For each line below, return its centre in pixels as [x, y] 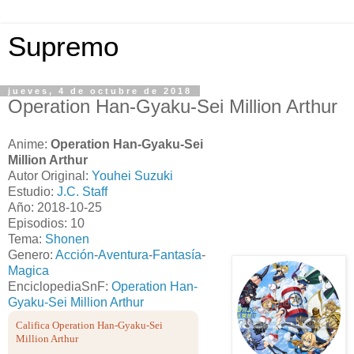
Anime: [29, 144]
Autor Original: [50, 175]
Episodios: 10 [46, 223]
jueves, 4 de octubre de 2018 [100, 91]
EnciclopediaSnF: [60, 286]
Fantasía [177, 254]
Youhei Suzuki [132, 175]
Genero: [32, 254]
